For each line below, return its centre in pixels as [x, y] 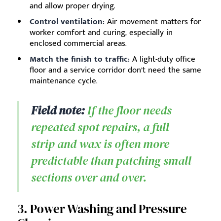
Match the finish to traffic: [80, 59]
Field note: [58, 110]
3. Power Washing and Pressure [102, 208]
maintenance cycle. [64, 81]
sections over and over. [89, 177]
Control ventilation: [67, 21]
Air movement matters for [153, 21]
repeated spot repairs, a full [100, 127]
